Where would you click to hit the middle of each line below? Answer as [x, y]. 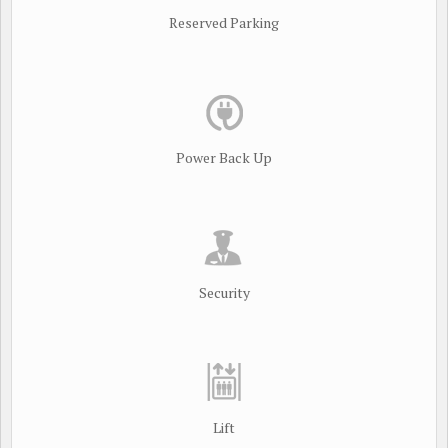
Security [224, 292]
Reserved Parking [224, 22]
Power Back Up [224, 157]
